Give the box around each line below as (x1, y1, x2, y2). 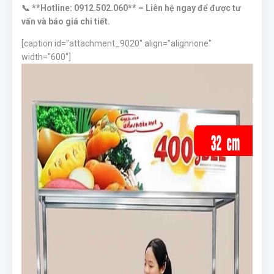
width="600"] (21, 52, 71, 62)
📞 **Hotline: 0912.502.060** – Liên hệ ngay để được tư (21, 3, 241, 13)
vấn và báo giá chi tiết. (21, 17, 110, 26)
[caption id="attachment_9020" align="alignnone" (21, 39, 212, 48)
